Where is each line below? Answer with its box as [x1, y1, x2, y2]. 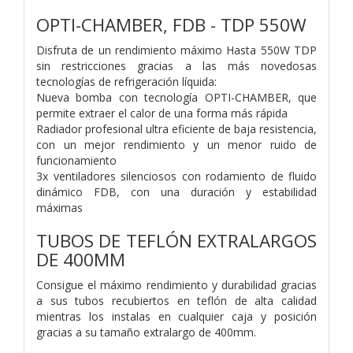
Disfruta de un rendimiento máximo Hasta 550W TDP [36, 42, 317, 58]
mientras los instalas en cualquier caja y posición [36, 308, 317, 324]
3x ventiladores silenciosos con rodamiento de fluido [36, 168, 317, 184]
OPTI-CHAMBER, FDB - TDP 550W [36, 12, 307, 37]
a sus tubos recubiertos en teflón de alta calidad [36, 292, 317, 308]
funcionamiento [36, 152, 117, 168]
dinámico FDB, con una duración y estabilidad [36, 184, 317, 199]
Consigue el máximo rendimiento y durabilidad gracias [36, 277, 317, 292]
